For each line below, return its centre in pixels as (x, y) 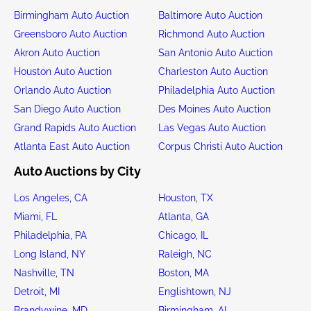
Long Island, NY (50, 254)
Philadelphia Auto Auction (216, 90)
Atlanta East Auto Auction (72, 146)
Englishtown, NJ (194, 291)
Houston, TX (185, 197)
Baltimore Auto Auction (210, 15)
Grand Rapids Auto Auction (75, 127)
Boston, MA (183, 272)
